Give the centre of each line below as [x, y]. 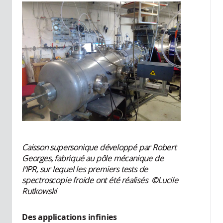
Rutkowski [40, 191]
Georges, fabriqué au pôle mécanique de [93, 158]
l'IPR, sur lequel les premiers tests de [85, 169]
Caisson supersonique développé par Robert [99, 147]
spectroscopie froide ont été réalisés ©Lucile [100, 180]
